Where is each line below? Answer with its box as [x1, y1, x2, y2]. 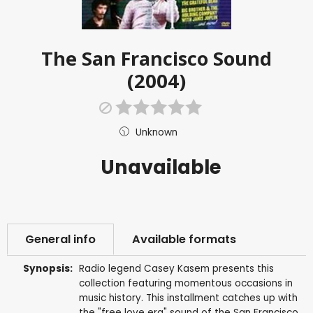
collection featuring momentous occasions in [78, 276, 293, 290]
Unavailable [101, 153, 221, 181]
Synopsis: [23, 261, 73, 275]
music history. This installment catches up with [78, 291, 298, 305]
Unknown [135, 125, 177, 139]
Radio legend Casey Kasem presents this [78, 261, 274, 275]
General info [25, 231, 96, 247]
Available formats [132, 231, 236, 247]
